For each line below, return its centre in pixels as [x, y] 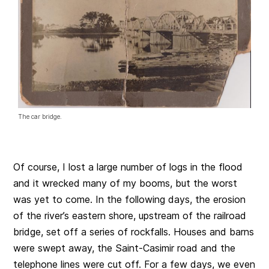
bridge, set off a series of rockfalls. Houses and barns [134, 231]
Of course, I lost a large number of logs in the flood [128, 167]
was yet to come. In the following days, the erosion [130, 199]
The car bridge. [40, 116]
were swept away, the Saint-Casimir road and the [125, 248]
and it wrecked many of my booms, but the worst [125, 183]
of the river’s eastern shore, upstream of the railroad [130, 215]
